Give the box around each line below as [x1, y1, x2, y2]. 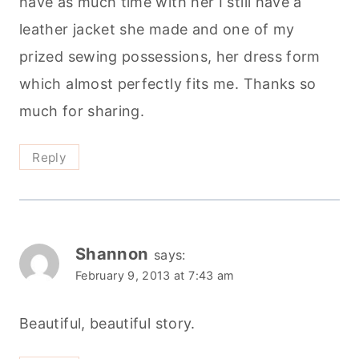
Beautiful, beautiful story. [19, 315, 196, 333]
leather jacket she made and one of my [19, 20, 295, 38]
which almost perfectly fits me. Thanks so [19, 75, 317, 92]
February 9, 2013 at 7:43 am [75, 268, 235, 282]
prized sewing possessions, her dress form [19, 47, 321, 65]
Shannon [75, 243, 149, 264]
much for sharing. [19, 102, 145, 119]
